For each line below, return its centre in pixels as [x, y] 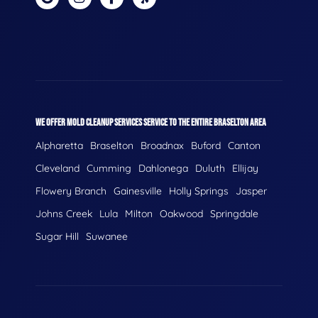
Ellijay [245, 169]
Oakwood [181, 214]
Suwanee [107, 237]
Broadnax [162, 146]
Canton [244, 146]
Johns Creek [64, 214]
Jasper [251, 191]
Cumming [109, 169]
